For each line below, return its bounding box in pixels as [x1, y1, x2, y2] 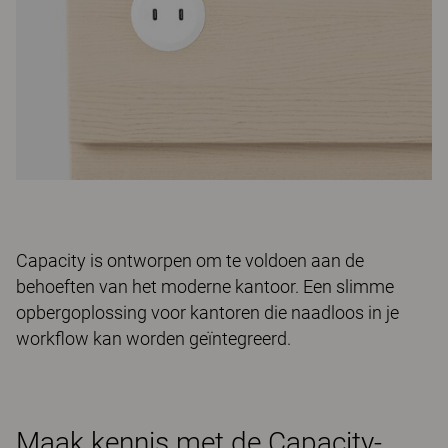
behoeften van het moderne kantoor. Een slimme [16, 275, 394, 297]
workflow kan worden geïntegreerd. [16, 327, 291, 349]
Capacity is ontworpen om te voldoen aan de [16, 249, 364, 271]
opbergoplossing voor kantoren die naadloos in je [16, 301, 399, 323]
